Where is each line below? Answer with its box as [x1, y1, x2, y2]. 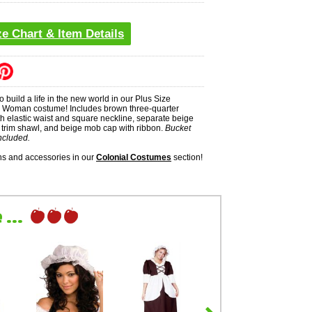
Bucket [165, 123, 191, 133]
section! [171, 152, 203, 162]
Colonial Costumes [96, 152, 171, 162]
